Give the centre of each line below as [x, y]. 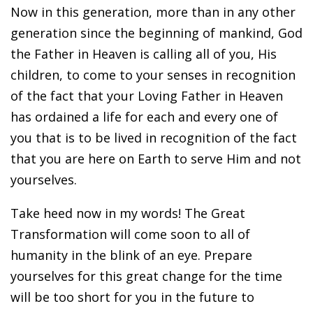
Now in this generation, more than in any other [153, 12]
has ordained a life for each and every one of [144, 116]
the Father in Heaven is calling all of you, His [144, 53]
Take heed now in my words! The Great [128, 213]
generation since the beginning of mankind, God [156, 32]
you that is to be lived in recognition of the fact [154, 137]
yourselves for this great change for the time [146, 276]
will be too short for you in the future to [132, 297]
